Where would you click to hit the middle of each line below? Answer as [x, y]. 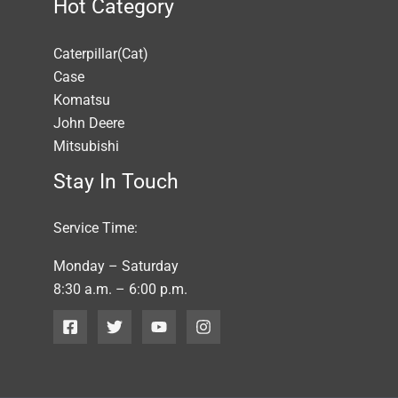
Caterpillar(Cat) [101, 53]
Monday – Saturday [116, 266]
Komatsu [82, 99]
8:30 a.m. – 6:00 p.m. [120, 289]
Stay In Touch [116, 181]
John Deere [89, 123]
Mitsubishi [86, 146]
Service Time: [96, 228]
